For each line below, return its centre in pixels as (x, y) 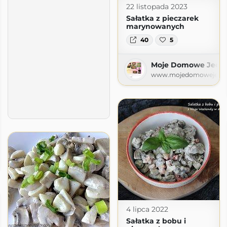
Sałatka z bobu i (156, 221)
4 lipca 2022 (147, 210)
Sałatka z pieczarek (162, 18)
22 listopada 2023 (157, 6)
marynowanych (155, 26)
